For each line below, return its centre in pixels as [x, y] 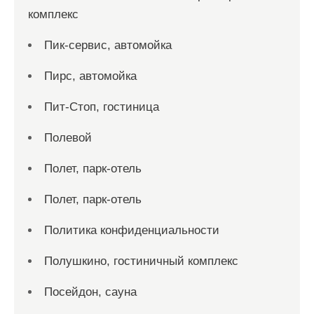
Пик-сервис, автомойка [108, 45]
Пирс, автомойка [90, 76]
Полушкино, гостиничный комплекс [141, 261]
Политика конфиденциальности [132, 230]
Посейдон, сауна [90, 292]
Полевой [68, 138]
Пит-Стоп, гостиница [102, 107]
